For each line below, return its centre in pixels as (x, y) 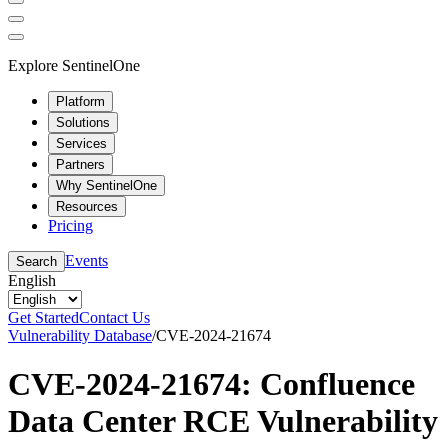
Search (36, 261)
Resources (87, 206)
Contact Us (114, 317)
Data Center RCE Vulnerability (223, 420)
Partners (80, 164)
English (32, 280)
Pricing (70, 225)
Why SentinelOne (106, 185)
